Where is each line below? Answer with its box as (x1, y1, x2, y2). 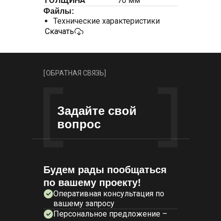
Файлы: (43, 7, 74, 15)
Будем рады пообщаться (43, 164, 167, 175)
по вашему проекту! (43, 177, 141, 188)
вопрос (57, 117, 101, 131)
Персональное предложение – (53, 209, 167, 219)
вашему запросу (53, 199, 114, 208)
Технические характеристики (53, 16, 160, 26)
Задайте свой (57, 104, 137, 117)
